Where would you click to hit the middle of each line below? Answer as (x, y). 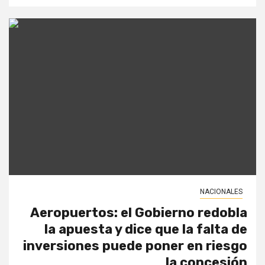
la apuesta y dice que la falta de (146, 230)
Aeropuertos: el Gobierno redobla (139, 213)
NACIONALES (221, 192)
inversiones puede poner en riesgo (135, 246)
